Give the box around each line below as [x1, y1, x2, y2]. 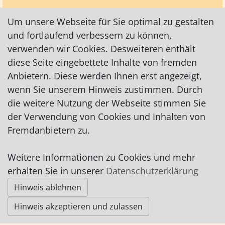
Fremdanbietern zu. [8, 124, 90, 136]
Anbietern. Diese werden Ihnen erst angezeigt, [8, 70, 202, 82]
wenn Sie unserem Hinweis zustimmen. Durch [8, 83, 202, 95]
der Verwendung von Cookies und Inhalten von [8, 110, 205, 123]
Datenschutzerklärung [106, 165, 198, 177]
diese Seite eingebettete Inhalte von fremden [8, 56, 197, 68]
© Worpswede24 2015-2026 [5, 194, 121, 206]
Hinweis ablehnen [14, 182, 81, 193]
